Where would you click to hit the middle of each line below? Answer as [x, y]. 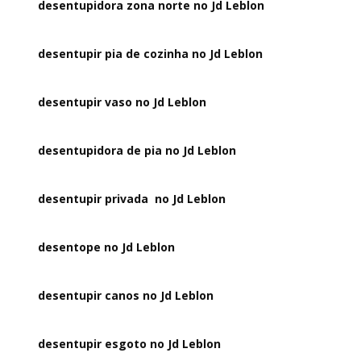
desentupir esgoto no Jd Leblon [130, 344]
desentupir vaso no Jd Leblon [122, 102]
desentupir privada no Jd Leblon [132, 199]
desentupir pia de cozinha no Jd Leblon [151, 54]
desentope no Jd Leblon [107, 247]
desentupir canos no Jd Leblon [126, 295]
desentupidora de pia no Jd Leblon [137, 150]
